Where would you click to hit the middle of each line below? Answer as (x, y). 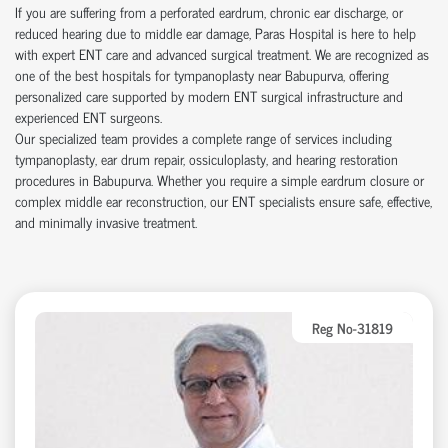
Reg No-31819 (352, 327)
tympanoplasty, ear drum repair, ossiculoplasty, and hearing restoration (206, 158)
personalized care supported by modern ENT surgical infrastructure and (209, 95)
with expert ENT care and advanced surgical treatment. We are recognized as (222, 53)
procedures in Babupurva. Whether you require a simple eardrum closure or (219, 179)
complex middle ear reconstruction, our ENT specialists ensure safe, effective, (223, 200)
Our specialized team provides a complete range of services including (203, 137)
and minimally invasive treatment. (106, 221)
